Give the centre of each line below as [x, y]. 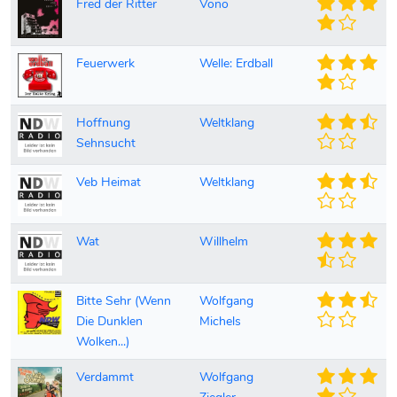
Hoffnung [103, 123]
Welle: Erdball [236, 63]
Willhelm [224, 241]
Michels [220, 321]
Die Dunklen [109, 321]
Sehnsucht [106, 143]
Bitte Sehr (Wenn [124, 301]
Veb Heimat [109, 182]
